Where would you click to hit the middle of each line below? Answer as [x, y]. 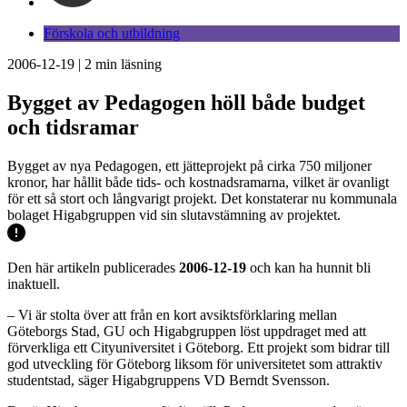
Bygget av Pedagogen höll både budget [186, 102]
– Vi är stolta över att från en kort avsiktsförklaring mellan [172, 314]
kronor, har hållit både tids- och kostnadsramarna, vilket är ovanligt [198, 182]
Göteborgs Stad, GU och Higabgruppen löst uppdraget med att [187, 331]
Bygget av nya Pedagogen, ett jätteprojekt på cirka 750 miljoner [189, 165]
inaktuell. [34, 283]
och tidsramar [73, 127]
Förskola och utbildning [112, 33]
